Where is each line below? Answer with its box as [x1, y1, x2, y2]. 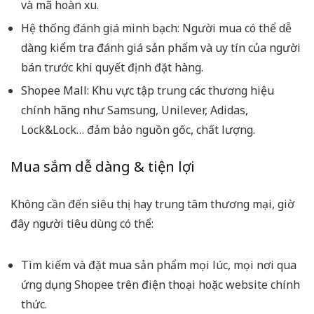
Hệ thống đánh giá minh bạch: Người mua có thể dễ [21, 20, 292, 36]
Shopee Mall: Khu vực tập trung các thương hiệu [21, 83, 274, 99]
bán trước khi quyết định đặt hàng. [21, 60, 203, 76]
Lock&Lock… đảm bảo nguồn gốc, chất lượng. [21, 122, 255, 138]
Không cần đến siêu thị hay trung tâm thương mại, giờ [11, 196, 294, 212]
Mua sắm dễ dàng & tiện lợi [11, 157, 195, 177]
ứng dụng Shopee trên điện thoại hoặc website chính [21, 277, 300, 293]
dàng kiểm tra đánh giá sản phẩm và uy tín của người [21, 40, 301, 56]
